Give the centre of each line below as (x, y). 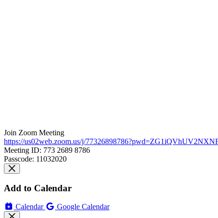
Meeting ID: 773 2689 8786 (47, 150)
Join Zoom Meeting (34, 132)
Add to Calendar (38, 188)
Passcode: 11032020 (35, 159)
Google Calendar (83, 207)
